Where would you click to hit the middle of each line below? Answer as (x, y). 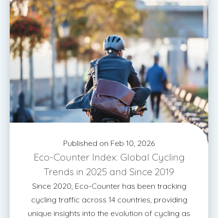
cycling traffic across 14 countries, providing (109, 200)
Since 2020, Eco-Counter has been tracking (109, 186)
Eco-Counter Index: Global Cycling (109, 157)
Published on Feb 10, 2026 (109, 143)
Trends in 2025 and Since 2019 (109, 172)
